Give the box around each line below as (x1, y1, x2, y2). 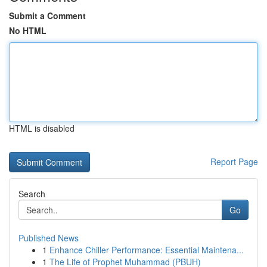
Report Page (210, 156, 258, 167)
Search (18, 188, 45, 200)
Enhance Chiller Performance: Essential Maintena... (49, 244, 244, 256)
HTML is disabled (9, 122, 74, 134)
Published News (18, 232, 79, 244)
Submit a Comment (9, 10, 86, 21)
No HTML (9, 24, 46, 36)
